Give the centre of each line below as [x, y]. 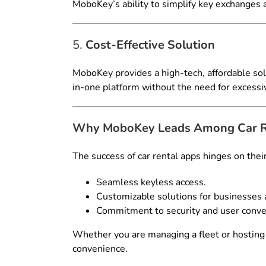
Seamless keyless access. [151, 183]
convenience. [100, 249]
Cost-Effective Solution [150, 45]
